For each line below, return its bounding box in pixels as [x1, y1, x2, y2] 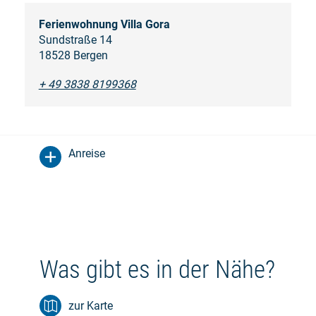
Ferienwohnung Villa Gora [38, 17, 170, 31]
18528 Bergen [38, 48, 108, 62]
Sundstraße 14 [38, 32, 112, 47]
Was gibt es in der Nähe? [39, 255, 275, 284]
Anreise [68, 146, 105, 160]
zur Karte [68, 298, 113, 312]
